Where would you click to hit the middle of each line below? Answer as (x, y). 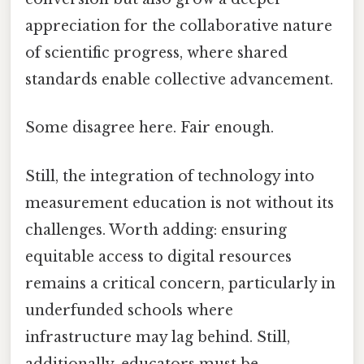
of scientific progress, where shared (156, 53)
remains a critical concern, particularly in (180, 283)
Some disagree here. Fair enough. (149, 128)
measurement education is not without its (180, 203)
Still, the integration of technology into (170, 176)
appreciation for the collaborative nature (179, 26)
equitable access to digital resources (158, 256)
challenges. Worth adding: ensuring (156, 230)
